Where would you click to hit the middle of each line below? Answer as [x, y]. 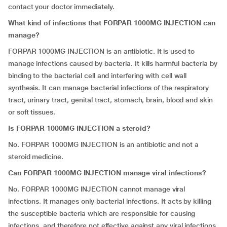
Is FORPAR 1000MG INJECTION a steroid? [80, 128]
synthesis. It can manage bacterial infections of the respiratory [108, 88]
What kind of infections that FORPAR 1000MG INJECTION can [112, 23]
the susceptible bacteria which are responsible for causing [102, 213]
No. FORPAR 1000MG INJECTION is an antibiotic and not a [103, 144]
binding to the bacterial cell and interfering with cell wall [98, 75]
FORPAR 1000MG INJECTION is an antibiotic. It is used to [101, 51]
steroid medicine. [36, 157]
